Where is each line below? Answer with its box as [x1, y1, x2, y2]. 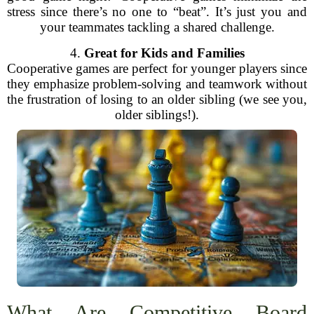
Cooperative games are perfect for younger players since [7, 61, 307, 76]
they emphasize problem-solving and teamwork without [7, 76, 307, 91]
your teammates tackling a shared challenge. [39, 20, 275, 34]
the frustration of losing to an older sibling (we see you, [7, 92, 307, 107]
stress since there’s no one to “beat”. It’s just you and [7, 4, 307, 19]
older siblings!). [115, 107, 199, 122]
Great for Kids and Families [83, 46, 245, 60]
